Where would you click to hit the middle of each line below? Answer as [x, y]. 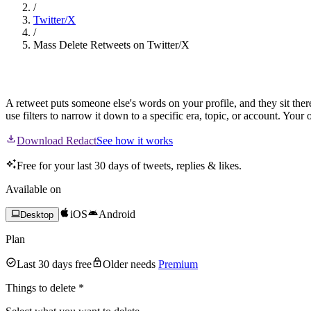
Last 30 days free [54, 264]
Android [117, 214]
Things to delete [41, 287]
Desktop [37, 215]
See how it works [135, 140]
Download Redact [57, 140]
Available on [33, 189]
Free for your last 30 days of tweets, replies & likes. [129, 165]
